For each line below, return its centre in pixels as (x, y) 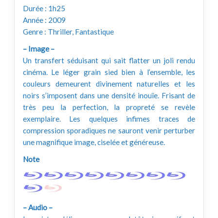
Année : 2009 (44, 20)
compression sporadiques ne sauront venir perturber (109, 130)
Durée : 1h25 (44, 8)
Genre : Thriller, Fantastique (68, 31)
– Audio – (37, 208)
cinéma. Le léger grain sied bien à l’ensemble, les (109, 72)
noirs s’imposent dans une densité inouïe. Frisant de (109, 95)
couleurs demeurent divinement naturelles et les (109, 83)
